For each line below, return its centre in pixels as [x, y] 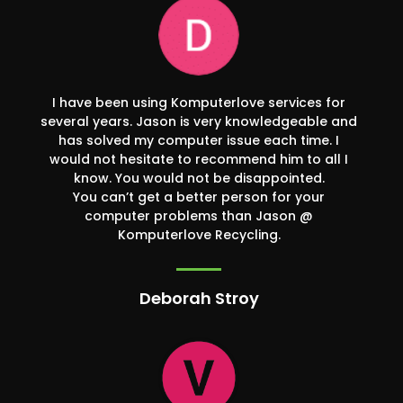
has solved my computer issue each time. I [199, 141]
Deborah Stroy [199, 299]
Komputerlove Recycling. [199, 235]
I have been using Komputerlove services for [199, 103]
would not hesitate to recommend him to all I [199, 160]
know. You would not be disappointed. [199, 179]
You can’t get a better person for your [199, 197]
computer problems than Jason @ [199, 216]
